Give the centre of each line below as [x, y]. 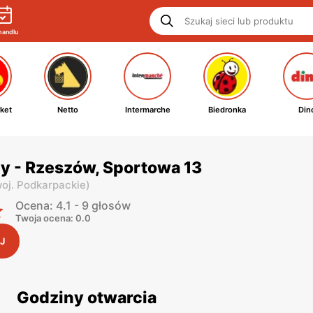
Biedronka [227, 110]
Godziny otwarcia [87, 298]
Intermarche [147, 110]
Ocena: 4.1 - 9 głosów [73, 205]
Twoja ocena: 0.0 [53, 218]
